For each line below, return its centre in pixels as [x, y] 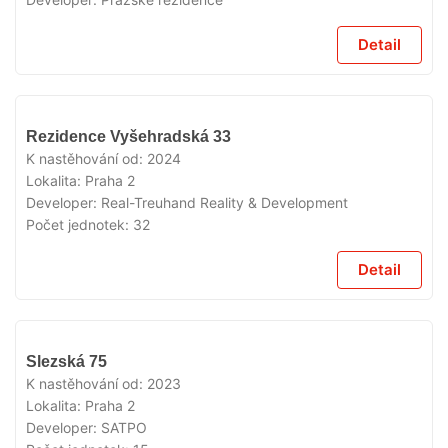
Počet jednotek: [79, 224]
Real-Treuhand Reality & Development [224, 202]
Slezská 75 [66, 361]
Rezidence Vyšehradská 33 [128, 136]
